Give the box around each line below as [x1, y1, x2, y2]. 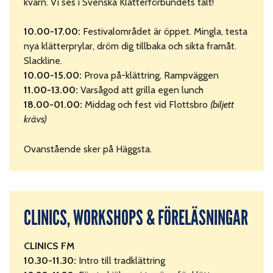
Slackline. [24, 55, 62, 67]
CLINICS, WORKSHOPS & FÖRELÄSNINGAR [24, 205, 248, 231]
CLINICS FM [24, 240, 75, 252]
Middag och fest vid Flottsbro [85, 99, 211, 111]
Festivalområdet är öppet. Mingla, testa [83, 26, 248, 38]
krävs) [24, 113, 47, 126]
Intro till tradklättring [79, 255, 166, 267]
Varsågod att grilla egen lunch [78, 84, 204, 96]
